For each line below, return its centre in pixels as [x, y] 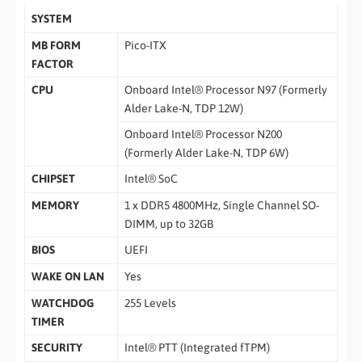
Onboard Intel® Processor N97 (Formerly [225, 90]
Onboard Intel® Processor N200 [203, 135]
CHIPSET [53, 179]
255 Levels [150, 303]
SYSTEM [51, 19]
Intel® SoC [151, 179]
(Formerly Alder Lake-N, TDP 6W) [206, 153]
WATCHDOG [62, 303]
